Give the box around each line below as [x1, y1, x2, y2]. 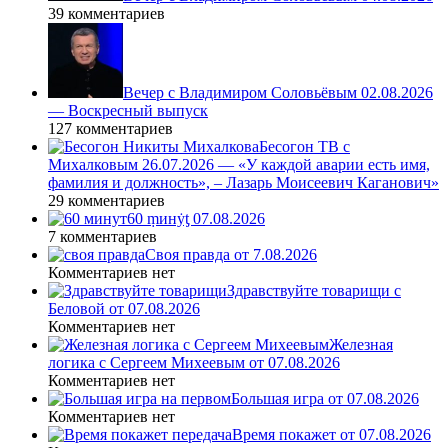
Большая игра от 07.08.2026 [231, 389, 419, 407]
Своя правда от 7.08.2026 [145, 245, 317, 263]
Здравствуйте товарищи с [227, 281, 401, 299]
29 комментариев [48, 191, 165, 209]
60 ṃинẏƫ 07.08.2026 [127, 209, 265, 227]
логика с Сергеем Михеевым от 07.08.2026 [48, 353, 340, 371]
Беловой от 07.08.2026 [48, 299, 200, 317]
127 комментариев [48, 119, 173, 137]
